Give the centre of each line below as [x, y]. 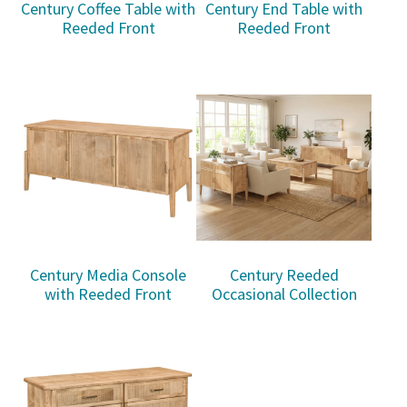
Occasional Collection [284, 294]
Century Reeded [284, 275]
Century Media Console [109, 275]
